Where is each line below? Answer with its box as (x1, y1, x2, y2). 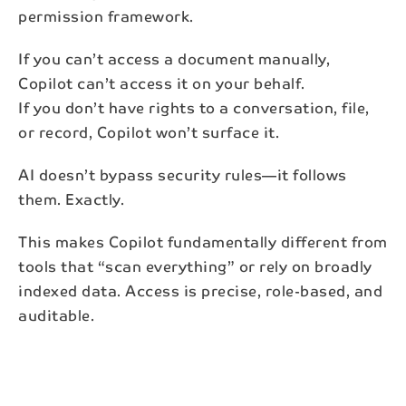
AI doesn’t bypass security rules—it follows (18, 161, 347, 188)
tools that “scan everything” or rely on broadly (18, 253, 372, 279)
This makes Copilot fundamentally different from (18, 228, 388, 255)
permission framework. (18, 3, 194, 29)
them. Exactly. (18, 186, 124, 212)
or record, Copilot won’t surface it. (18, 119, 279, 145)
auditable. (18, 302, 94, 328)
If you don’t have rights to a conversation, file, (18, 94, 370, 121)
